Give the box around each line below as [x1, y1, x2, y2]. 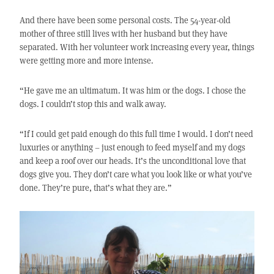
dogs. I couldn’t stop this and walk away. [19, 98, 166, 110]
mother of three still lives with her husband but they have [19, 28, 228, 40]
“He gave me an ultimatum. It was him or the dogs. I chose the [19, 84, 246, 97]
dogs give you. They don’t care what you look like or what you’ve [19, 168, 252, 180]
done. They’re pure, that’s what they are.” [19, 182, 172, 194]
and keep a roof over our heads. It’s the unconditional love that [19, 155, 246, 167]
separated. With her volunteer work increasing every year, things [19, 41, 254, 53]
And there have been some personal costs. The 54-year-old [19, 14, 231, 26]
